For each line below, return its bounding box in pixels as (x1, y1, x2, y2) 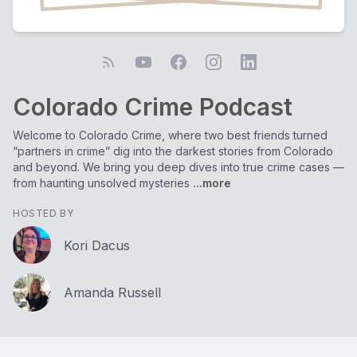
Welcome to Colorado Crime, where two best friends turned (13, 128, 328, 142)
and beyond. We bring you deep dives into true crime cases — (13, 160, 344, 174)
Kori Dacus (64, 237, 130, 253)
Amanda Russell (64, 284, 161, 301)
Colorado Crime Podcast (13, 92, 292, 121)
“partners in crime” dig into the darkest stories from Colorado (13, 144, 333, 158)
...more (190, 176, 231, 190)
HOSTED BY (13, 207, 74, 219)
